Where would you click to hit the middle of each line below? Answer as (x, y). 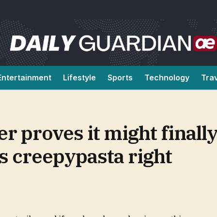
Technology (167, 77)
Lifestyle (79, 77)
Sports (120, 77)
